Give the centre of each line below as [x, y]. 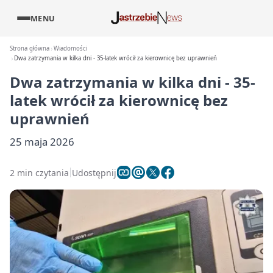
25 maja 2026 [42, 142]
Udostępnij [94, 172]
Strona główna [30, 48]
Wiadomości [71, 48]
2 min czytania [39, 172]
